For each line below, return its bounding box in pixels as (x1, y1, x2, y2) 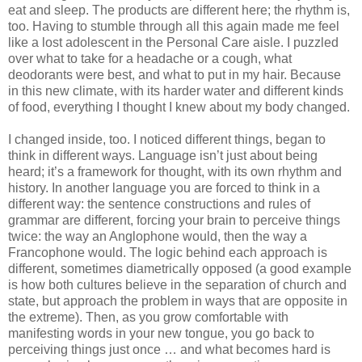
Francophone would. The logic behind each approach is (8, 245, 327, 259)
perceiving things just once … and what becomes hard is (8, 342, 330, 356)
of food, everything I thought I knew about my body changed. (8, 99, 350, 114)
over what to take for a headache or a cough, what (8, 51, 292, 65)
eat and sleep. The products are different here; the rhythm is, (8, 2, 350, 17)
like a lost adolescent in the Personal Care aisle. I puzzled (8, 35, 339, 49)
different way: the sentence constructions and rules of (8, 196, 310, 211)
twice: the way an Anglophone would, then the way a (8, 229, 307, 243)
